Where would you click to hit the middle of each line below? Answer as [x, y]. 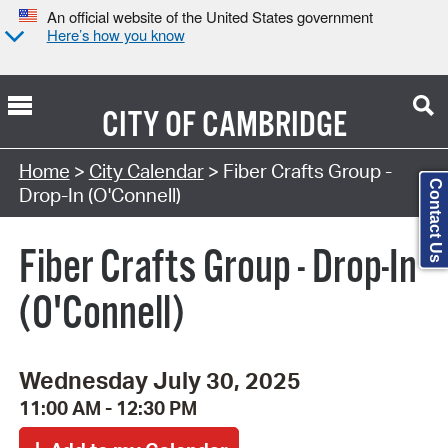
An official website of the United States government [209, 17]
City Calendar [146, 170]
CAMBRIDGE [274, 125]
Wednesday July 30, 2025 [159, 380]
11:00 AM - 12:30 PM [107, 408]
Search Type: [74, 145]
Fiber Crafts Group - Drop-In [218, 268]
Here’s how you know [115, 35]
